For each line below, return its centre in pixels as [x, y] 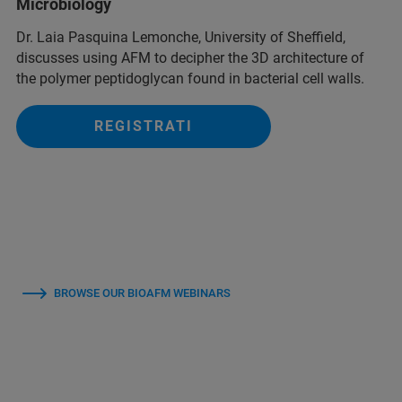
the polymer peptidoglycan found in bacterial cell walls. [190, 78]
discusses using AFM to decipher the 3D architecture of [190, 57]
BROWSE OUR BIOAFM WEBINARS [142, 293]
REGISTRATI [144, 126]
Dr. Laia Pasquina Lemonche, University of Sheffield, [181, 37]
